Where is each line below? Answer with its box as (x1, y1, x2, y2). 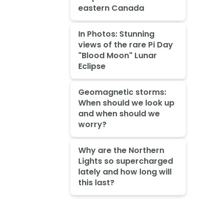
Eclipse (78, 61, 106, 72)
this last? (78, 176, 114, 188)
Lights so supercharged (78, 155, 173, 167)
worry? (78, 118, 107, 130)
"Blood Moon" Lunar (78, 50, 157, 62)
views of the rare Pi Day (78, 39, 173, 51)
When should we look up (78, 97, 175, 109)
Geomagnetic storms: (78, 86, 166, 98)
